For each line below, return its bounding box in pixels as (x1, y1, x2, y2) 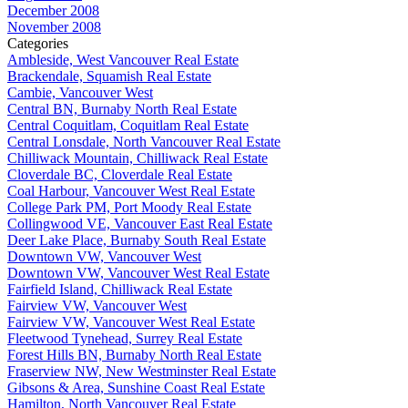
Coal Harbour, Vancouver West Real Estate (7, 182, 255, 199)
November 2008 (7, 18, 101, 35)
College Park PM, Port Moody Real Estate (7, 199, 251, 215)
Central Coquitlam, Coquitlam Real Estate (7, 117, 249, 133)
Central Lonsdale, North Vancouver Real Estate (7, 133, 280, 149)
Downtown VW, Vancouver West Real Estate (7, 264, 270, 280)
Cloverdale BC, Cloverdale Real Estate (7, 166, 232, 182)
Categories (7, 35, 68, 51)
